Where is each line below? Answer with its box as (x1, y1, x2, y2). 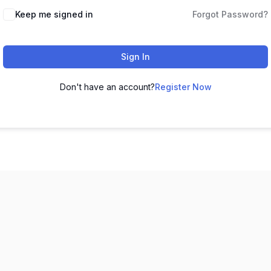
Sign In (121, 51, 150, 62)
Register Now (154, 82, 212, 92)
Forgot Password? (192, 9, 268, 19)
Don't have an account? (59, 82, 155, 92)
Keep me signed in (15, 9, 93, 19)
